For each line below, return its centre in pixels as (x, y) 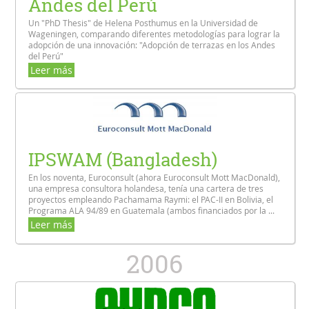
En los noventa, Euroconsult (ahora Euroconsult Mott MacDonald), (154, 178)
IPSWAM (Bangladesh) (123, 160)
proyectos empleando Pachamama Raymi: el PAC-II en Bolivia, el (151, 200)
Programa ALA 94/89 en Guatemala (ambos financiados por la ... (152, 211)
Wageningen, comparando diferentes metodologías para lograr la (154, 33)
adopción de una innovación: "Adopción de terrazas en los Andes (152, 44)
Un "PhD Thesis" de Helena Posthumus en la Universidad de (143, 22)
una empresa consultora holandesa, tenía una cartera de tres (146, 189)
